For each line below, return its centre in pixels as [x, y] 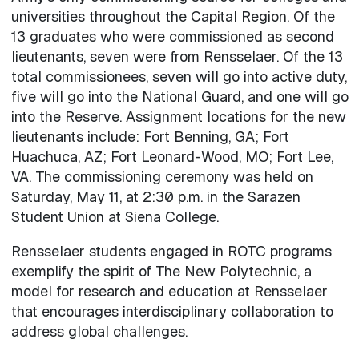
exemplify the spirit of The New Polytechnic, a [161, 271]
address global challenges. [99, 331]
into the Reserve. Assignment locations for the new [178, 116]
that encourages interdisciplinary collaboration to [172, 311]
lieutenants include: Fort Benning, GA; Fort [150, 136]
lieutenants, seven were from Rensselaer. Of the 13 [177, 56]
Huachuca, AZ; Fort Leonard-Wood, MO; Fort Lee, [172, 156]
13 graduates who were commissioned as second [172, 36]
